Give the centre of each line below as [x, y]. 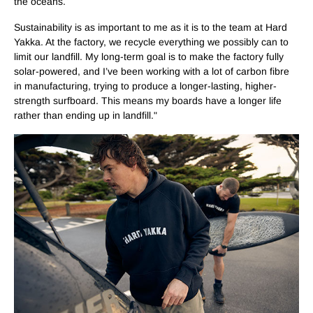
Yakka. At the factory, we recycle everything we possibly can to [151, 42]
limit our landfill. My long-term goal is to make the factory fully [149, 57]
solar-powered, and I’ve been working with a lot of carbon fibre [152, 71]
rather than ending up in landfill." [86, 115]
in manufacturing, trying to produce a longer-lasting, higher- [145, 86]
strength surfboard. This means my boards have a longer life [148, 101]
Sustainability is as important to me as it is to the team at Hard [151, 27]
